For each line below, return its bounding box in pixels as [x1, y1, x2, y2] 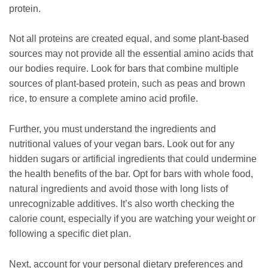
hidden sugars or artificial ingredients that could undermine [9, 153, 257, 164]
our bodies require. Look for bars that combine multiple [9, 63, 239, 74]
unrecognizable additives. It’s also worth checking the [9, 198, 234, 209]
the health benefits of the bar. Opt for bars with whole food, [9, 168, 253, 179]
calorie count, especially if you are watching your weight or [9, 213, 255, 224]
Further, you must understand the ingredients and [9, 123, 216, 134]
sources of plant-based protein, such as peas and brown [9, 78, 245, 89]
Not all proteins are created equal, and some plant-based [9, 33, 249, 44]
